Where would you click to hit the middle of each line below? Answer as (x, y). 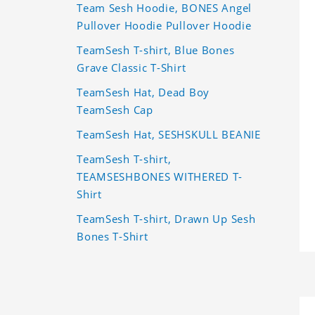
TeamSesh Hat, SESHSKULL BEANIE (169, 134)
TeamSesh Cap (115, 109)
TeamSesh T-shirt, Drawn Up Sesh (166, 218)
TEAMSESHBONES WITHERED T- (160, 176)
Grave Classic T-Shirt (131, 67)
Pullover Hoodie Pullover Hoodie (164, 25)
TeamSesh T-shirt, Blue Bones (156, 50)
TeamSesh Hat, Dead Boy (143, 92)
